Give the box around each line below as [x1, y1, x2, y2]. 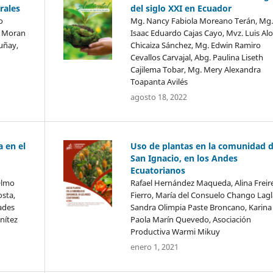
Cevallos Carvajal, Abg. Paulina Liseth [130, 51, 263, 63]
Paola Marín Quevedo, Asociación [130, 213, 251, 225]
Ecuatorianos [130, 164, 185, 176]
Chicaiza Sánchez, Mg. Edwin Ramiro [130, 39, 261, 51]
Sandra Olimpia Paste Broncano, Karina [130, 201, 272, 213]
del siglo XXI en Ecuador [130, 2, 232, 14]
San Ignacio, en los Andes [130, 152, 238, 164]
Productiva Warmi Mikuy [130, 225, 220, 237]
